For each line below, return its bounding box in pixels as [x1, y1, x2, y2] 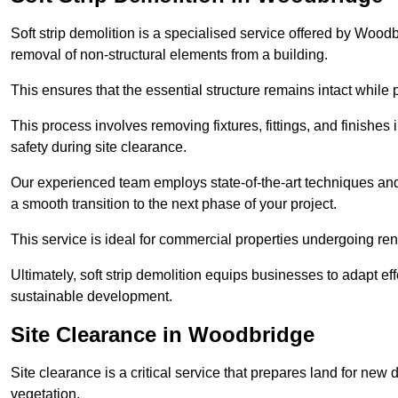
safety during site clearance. [11, 139, 187, 155]
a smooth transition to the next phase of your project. [11, 195, 337, 211]
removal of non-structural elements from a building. [11, 46, 328, 62]
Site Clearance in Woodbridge [11, 322, 314, 346]
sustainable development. [11, 288, 172, 304]
